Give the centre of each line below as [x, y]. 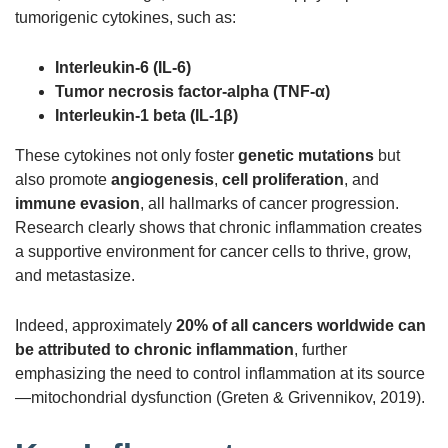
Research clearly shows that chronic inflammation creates [218, 227]
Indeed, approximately [95, 325]
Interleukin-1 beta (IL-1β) [146, 115]
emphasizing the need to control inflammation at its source [220, 373]
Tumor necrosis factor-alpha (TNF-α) [192, 91]
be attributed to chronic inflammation [154, 349]
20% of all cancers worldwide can [301, 325]
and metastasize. [75, 275]
